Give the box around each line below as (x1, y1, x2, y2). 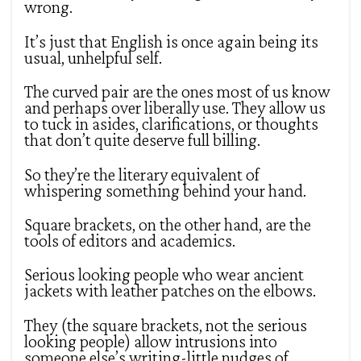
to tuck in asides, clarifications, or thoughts (24, 114, 318, 135)
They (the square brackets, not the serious (24, 314, 307, 335)
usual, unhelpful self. (24, 47, 162, 68)
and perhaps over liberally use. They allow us (24, 98, 326, 118)
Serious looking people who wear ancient (24, 264, 304, 285)
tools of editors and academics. (24, 230, 235, 251)
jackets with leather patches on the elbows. (24, 280, 316, 301)
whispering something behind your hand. (24, 180, 306, 201)
